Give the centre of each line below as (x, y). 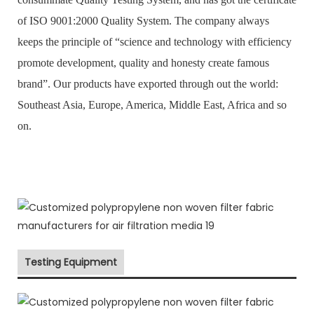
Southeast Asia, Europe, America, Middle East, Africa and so (152, 104)
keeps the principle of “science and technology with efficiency (155, 41)
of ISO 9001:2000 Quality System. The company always (143, 20)
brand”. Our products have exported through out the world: (148, 83)
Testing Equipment (71, 262)
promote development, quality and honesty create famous (143, 62)
